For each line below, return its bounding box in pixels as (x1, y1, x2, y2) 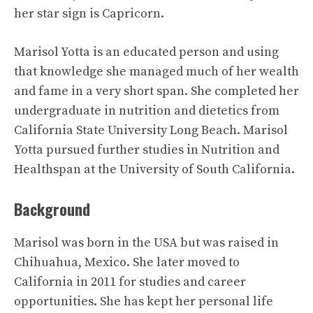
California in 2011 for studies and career (14, 273, 246, 290)
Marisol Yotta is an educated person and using (14, 43, 279, 60)
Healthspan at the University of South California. (14, 161, 295, 177)
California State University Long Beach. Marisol (14, 122, 288, 138)
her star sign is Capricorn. (14, 5, 164, 22)
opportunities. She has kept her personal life (14, 293, 273, 310)
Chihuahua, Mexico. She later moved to (14, 254, 240, 270)
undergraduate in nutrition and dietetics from (14, 102, 279, 119)
